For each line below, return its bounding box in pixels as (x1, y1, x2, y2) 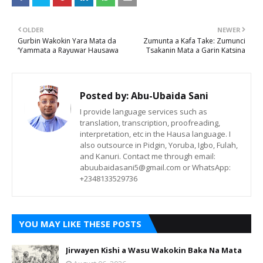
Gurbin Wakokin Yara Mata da (18, 36, 116, 46)
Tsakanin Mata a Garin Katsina (146, 45, 245, 55)
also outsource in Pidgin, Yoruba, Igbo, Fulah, (80, 140, 238, 150)
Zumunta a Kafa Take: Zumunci (143, 36, 245, 46)
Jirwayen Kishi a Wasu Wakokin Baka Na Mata (66, 245, 242, 255)
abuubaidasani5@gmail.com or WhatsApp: (80, 162, 231, 173)
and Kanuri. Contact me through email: (80, 151, 215, 161)
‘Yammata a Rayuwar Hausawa (18, 45, 119, 55)
